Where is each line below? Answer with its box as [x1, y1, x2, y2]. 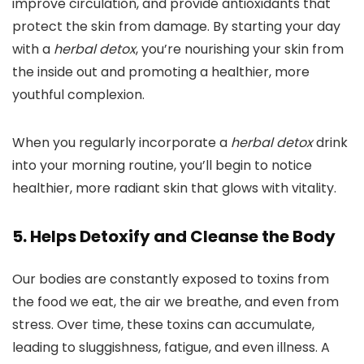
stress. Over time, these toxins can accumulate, [12, 315, 314, 335]
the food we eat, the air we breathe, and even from [12, 292, 339, 312]
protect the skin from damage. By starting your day [12, 17, 340, 37]
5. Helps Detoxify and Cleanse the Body [12, 225, 336, 249]
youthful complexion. [12, 85, 145, 105]
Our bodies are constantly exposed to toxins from [12, 270, 329, 289]
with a [12, 40, 54, 59]
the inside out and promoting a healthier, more [12, 63, 310, 82]
